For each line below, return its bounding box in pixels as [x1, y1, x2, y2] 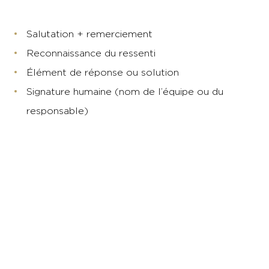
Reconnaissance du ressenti [26, 48, 156, 58]
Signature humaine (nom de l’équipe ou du [26, 86, 223, 97]
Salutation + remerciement [26, 29, 153, 39]
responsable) [26, 106, 88, 116]
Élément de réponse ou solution [26, 67, 179, 77]
